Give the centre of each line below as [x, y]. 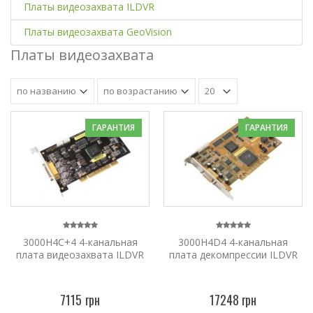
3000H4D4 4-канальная [233, 242]
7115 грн [80, 299]
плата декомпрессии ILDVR [233, 254]
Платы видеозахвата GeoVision [97, 32]
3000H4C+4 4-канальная [80, 242]
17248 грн [233, 299]
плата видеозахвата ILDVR [80, 254]
